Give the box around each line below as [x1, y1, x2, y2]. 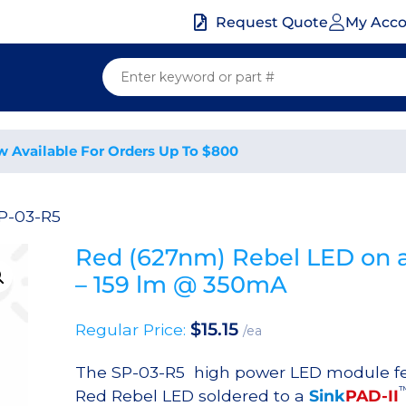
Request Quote [216, 14, 329, 31]
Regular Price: [74, 320, 190, 340]
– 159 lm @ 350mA [74, 270, 287, 299]
